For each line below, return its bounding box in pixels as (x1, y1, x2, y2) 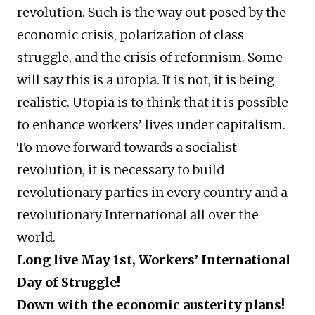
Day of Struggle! (17, 274, 120, 291)
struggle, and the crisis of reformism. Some (17, 49, 283, 66)
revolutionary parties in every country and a (17, 184, 288, 201)
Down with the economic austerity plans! (17, 297, 285, 314)
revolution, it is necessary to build (17, 162, 224, 179)
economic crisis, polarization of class (17, 27, 244, 44)
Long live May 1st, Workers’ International (17, 252, 290, 269)
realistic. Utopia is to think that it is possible (17, 94, 288, 111)
